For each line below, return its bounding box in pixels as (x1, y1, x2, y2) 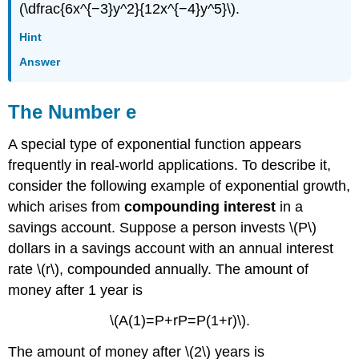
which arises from (8, 198, 125, 215)
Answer (19, 55, 61, 69)
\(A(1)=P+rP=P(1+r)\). (109, 313, 250, 329)
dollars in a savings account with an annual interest (8, 240, 334, 256)
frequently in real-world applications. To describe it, (8, 156, 332, 173)
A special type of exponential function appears (8, 135, 302, 152)
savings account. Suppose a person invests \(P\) (8, 219, 317, 236)
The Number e (8, 100, 137, 123)
